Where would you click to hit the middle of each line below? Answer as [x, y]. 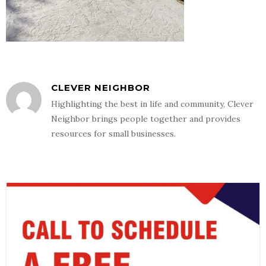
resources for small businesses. [113, 134]
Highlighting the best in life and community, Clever [152, 104]
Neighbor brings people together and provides [146, 119]
